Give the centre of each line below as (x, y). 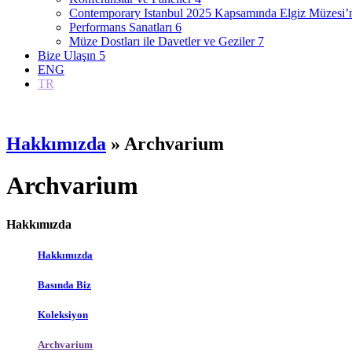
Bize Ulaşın (67, 55)
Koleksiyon (63, 315)
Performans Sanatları (121, 27)
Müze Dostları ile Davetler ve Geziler (162, 41)
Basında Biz (64, 285)
